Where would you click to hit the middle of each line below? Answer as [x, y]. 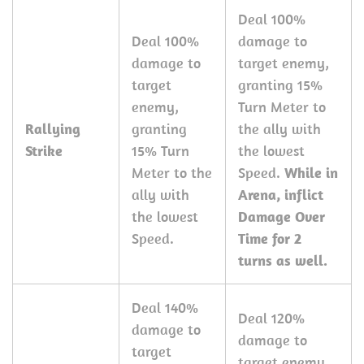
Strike [44, 151]
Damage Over [282, 217]
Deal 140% [165, 308]
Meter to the [172, 173]
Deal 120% [271, 318]
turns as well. [283, 260]
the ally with [279, 129]
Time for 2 [270, 238]
